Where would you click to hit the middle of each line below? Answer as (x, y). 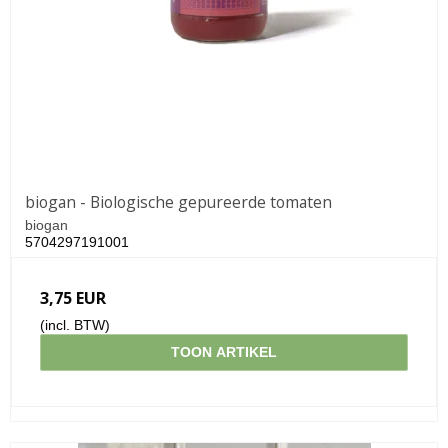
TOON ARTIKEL (224, 351)
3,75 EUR (73, 297)
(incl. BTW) (75, 324)
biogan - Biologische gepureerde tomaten (178, 201)
